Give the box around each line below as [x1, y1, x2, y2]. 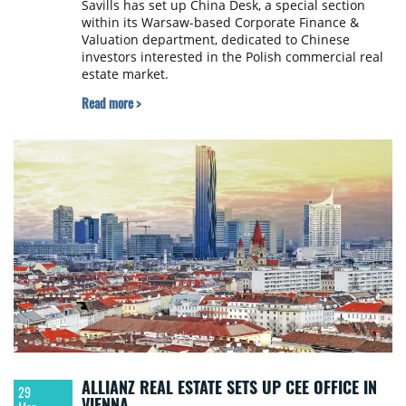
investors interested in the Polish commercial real [81, 47, 383, 65]
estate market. [81, 64, 169, 82]
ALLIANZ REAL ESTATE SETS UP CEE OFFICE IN [81, 374, 377, 399]
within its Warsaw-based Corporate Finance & [81, 13, 359, 31]
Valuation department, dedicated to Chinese [81, 30, 350, 48]
